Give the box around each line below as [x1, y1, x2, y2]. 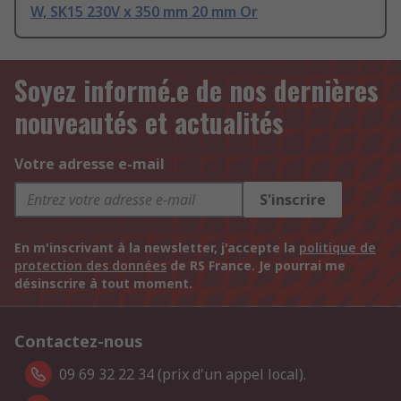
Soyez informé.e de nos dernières [14, 70, 379, 111]
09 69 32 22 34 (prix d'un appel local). [59, 364, 306, 385]
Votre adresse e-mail [14, 154, 165, 175]
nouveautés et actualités [14, 102, 284, 143]
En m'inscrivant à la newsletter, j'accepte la [14, 239, 299, 257]
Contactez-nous [14, 330, 143, 353]
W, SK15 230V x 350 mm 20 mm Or [30, 2, 258, 22]
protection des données [14, 257, 166, 275]
